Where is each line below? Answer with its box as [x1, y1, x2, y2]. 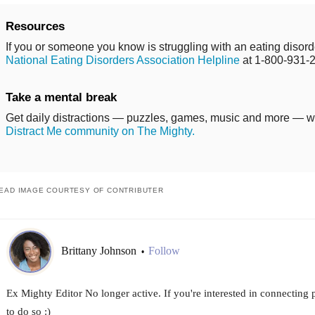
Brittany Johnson [60, 245, 139, 257]
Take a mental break [5, 90, 117, 104]
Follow [148, 245, 180, 257]
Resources [5, 19, 65, 33]
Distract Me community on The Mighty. [5, 124, 195, 137]
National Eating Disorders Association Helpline [5, 53, 240, 66]
